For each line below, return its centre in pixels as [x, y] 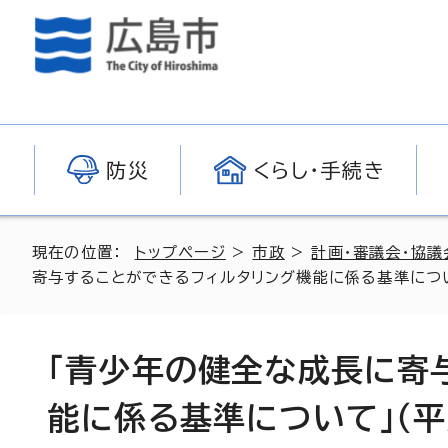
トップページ [180, 252]
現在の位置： [83, 252]
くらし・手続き [319, 170]
